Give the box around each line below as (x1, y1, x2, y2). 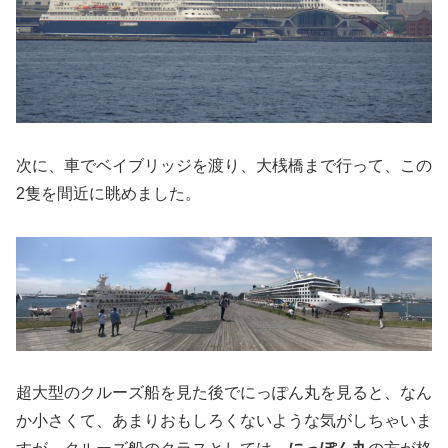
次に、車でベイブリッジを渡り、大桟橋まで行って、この (16, 157, 432, 175)
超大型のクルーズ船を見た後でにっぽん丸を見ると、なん (16, 384, 432, 402)
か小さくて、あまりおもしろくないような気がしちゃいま (16, 412, 432, 430)
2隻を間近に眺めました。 (16, 185, 201, 203)
